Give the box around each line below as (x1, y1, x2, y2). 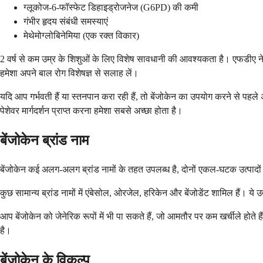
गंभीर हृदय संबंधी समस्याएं (23, 16, 108, 27)
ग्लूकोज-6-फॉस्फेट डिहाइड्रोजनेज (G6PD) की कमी (23, 2, 198, 13)
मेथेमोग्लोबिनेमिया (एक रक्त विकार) (23, 31, 139, 41)
